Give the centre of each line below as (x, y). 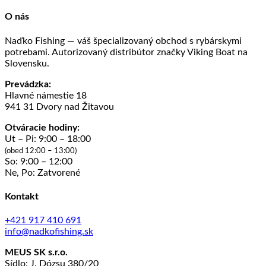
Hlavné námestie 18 (46, 95)
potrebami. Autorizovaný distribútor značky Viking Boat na (126, 52)
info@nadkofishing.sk (49, 232)
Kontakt (22, 196)
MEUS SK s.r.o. (36, 253)
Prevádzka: (28, 84)
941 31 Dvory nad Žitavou (59, 107)
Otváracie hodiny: (42, 127)
